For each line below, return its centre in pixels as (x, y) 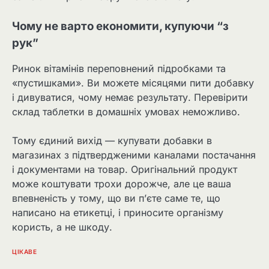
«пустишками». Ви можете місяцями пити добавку (133, 83)
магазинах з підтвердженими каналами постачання (134, 155)
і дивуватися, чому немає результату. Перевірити (130, 98)
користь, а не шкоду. (62, 227)
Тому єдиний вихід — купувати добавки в (112, 141)
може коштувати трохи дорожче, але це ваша (122, 184)
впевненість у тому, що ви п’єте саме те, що (116, 198)
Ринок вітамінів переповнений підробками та (119, 69)
